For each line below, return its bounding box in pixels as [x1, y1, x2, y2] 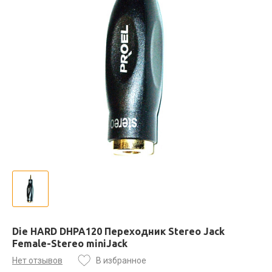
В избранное [96, 255, 146, 265]
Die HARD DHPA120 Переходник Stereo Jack [12, 225, 225, 237]
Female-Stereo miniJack [12, 237, 127, 249]
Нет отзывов [12, 255, 63, 265]
